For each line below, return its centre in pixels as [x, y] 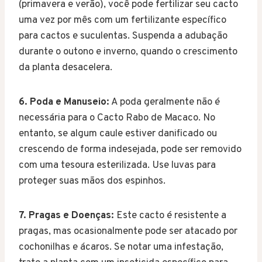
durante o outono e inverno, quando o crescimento [128, 52]
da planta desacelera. [65, 68]
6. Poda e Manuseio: [64, 102]
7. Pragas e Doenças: [66, 216]
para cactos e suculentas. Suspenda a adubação [123, 36]
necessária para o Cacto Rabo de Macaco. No [117, 118]
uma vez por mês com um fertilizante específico [123, 20]
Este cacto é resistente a [170, 216]
